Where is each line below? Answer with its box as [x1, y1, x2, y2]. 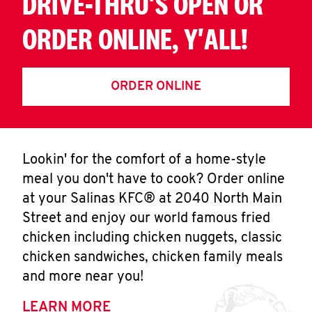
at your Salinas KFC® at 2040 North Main [22, 192, 282, 206]
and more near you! [22, 270, 143, 284]
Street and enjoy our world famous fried [22, 212, 270, 226]
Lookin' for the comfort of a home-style [22, 153, 266, 167]
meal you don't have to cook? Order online [22, 173, 285, 187]
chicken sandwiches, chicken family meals [22, 251, 283, 265]
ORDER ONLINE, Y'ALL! [22, 22, 248, 56]
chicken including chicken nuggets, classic [22, 231, 282, 245]
